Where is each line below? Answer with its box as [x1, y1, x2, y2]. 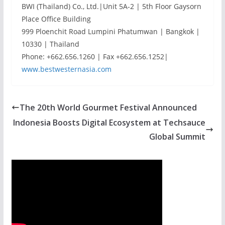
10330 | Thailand [21, 39, 79, 49]
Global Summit [149, 131, 206, 142]
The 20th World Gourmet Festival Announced [19, 102, 197, 113]
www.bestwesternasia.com [21, 64, 111, 74]
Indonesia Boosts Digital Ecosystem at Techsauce [13, 117, 206, 128]
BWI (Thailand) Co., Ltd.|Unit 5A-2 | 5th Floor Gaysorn [21, 2, 201, 11]
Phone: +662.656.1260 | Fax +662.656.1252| [21, 52, 168, 61]
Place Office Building [21, 14, 91, 24]
